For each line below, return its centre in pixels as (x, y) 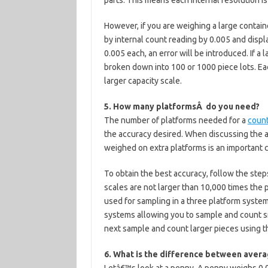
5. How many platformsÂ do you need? (182, 106)
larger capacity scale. (143, 81)
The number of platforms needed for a (176, 120)
